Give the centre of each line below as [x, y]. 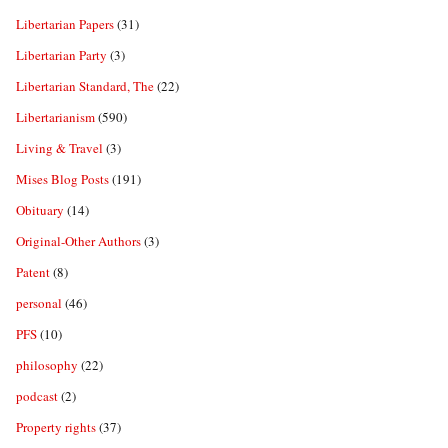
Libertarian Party [61, 55]
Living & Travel [59, 148]
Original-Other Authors [78, 241]
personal [39, 303]
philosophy [47, 365]
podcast [37, 396]
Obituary [40, 210]
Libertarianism [55, 117]
